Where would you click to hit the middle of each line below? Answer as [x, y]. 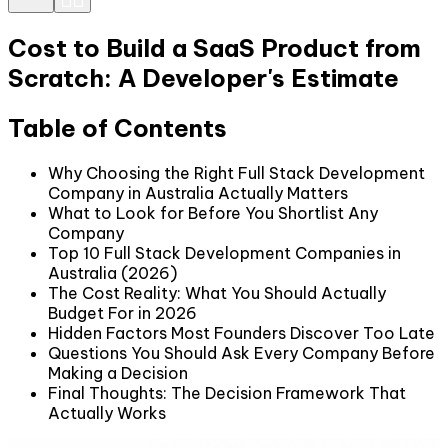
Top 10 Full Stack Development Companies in [224, 252]
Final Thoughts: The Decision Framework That [227, 392]
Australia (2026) [112, 272]
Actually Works [107, 412]
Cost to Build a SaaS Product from [214, 47]
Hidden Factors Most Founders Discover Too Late [241, 332]
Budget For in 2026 [122, 312]
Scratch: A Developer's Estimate [203, 77]
